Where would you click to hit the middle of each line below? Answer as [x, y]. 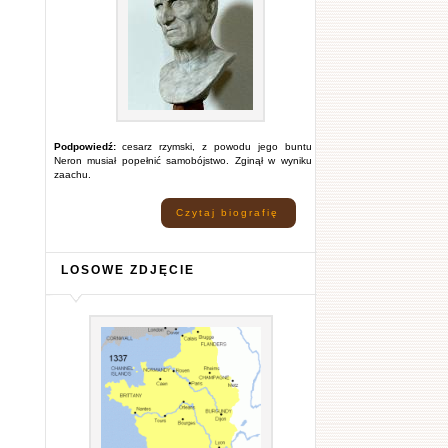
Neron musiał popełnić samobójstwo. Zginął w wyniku [182, 160]
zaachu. [72, 174]
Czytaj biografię [227, 212]
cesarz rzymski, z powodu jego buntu [213, 146]
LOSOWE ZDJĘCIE [127, 269]
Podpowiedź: [84, 146]
